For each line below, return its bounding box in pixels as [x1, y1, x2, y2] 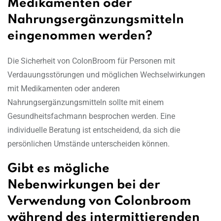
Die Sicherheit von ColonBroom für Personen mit [7, 56, 175, 66]
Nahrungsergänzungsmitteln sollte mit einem [7, 98, 164, 108]
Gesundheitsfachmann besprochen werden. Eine [7, 111, 175, 121]
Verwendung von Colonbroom [7, 195, 191, 208]
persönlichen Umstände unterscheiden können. [7, 139, 170, 149]
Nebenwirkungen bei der [7, 179, 160, 192]
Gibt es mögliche [7, 163, 110, 176]
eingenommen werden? [7, 30, 152, 43]
